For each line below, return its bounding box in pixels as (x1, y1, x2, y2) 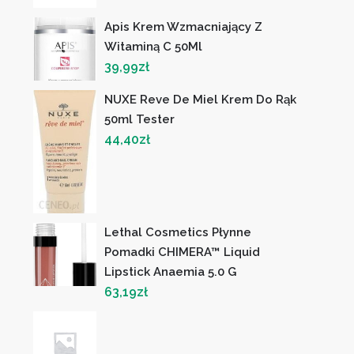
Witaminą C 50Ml (104, 40, 203, 55)
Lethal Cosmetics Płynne (104, 225, 252, 240)
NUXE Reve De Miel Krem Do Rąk (104, 92, 297, 107)
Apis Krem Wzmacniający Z (104, 20, 263, 35)
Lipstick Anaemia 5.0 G (104, 265, 237, 280)
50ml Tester (104, 112, 175, 127)
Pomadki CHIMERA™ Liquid (104, 245, 261, 260)
